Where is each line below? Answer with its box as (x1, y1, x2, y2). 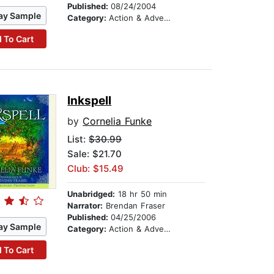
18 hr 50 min (115, 189, 168, 199)
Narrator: (67, 201, 103, 211)
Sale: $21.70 (67, 148, 122, 160)
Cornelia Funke (83, 115, 152, 128)
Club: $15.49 (67, 163, 124, 175)
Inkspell (67, 94, 112, 108)
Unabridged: (67, 189, 116, 199)
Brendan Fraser (103, 201, 166, 211)
